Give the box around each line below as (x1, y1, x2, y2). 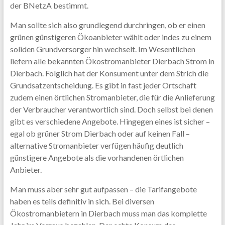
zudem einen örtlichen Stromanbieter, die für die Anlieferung (10, 92, 215, 102)
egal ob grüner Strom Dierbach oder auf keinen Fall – (10, 129, 190, 138)
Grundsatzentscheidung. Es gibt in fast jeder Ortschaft (10, 80, 196, 90)
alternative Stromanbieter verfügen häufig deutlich (10, 141, 183, 150)
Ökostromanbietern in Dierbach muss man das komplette (10, 208, 207, 218)
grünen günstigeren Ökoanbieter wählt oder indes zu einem (10, 32, 211, 42)
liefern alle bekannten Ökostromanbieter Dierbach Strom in (10, 56, 214, 66)
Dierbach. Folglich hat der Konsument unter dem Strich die (10, 68, 208, 78)
